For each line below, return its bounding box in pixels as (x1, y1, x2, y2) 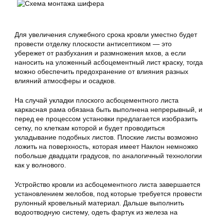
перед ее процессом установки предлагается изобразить (15, 115, 198, 123)
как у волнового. (15, 161, 66, 169)
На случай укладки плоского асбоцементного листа (15, 96, 179, 104)
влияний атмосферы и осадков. (15, 77, 116, 85)
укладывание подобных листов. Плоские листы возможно (15, 133, 198, 141)
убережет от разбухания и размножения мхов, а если (15, 49, 186, 57)
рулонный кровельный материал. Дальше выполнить (15, 199, 184, 207)
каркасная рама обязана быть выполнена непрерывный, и (15, 106, 202, 113)
